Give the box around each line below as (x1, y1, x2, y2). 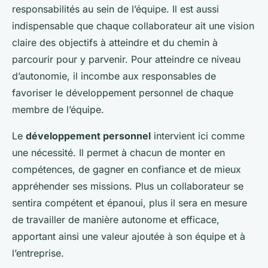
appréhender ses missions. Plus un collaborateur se (12, 180, 243, 193)
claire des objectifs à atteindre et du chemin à (12, 36, 218, 49)
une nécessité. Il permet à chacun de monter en (12, 147, 225, 159)
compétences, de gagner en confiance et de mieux (12, 163, 241, 176)
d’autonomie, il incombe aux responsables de (12, 70, 216, 83)
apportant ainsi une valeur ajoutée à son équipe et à (12, 230, 245, 243)
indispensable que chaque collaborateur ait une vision (12, 20, 254, 32)
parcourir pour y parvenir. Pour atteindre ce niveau (12, 53, 240, 66)
